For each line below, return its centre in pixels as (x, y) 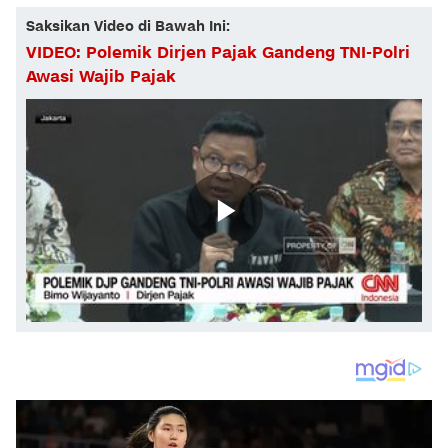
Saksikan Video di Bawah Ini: (128, 27)
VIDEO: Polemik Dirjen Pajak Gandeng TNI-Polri (218, 53)
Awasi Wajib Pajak (101, 77)
